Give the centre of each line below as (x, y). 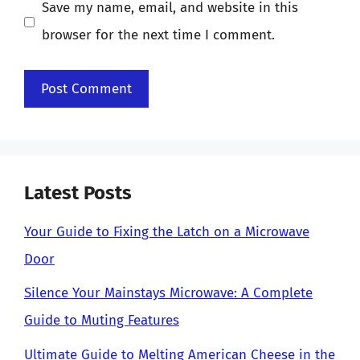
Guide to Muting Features (102, 320)
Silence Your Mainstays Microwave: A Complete (168, 293)
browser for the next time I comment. (158, 35)
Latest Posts (78, 192)
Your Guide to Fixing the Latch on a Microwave (167, 231)
